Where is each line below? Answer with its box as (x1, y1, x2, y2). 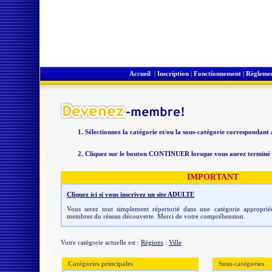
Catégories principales (68, 260, 133, 267)
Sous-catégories (219, 260, 264, 267)
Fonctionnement (194, 70, 241, 77)
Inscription (157, 70, 189, 77)
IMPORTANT (186, 172, 239, 182)
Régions (141, 239, 163, 246)
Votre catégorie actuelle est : (61, 239, 141, 246)
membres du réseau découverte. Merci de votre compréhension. (67, 212, 245, 220)
